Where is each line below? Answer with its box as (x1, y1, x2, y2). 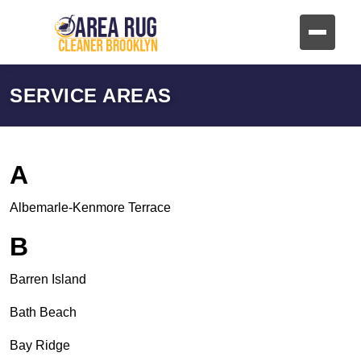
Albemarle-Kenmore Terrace (10, 201, 171, 214)
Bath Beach (10, 305, 77, 319)
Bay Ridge (10, 338, 70, 352)
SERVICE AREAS (10, 85, 172, 106)
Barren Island (10, 272, 86, 286)
